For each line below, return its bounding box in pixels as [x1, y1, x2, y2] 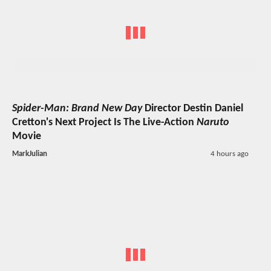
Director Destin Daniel [142, 102, 243, 114]
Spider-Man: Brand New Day [12, 102, 142, 114]
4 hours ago [210, 149, 249, 158]
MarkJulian [12, 149, 47, 158]
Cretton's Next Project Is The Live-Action [12, 116, 197, 128]
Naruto [197, 116, 229, 128]
